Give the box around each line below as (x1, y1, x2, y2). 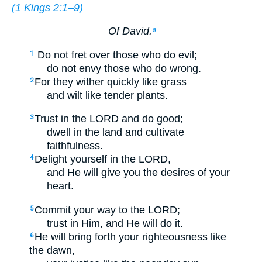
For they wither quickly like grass (35, 75, 187, 88)
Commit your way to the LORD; (35, 204, 180, 216)
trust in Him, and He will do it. (47, 217, 183, 229)
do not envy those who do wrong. (47, 62, 201, 74)
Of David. (108, 25, 152, 37)
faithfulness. (47, 140, 103, 152)
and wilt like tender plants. (47, 89, 168, 101)
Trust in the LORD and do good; (35, 113, 183, 125)
